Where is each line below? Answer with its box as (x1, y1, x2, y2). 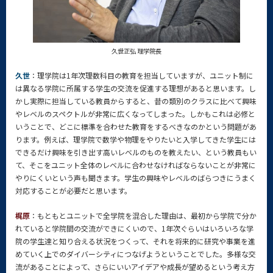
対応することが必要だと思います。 (15, 185, 132, 196)
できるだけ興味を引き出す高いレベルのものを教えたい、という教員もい (15, 147, 257, 157)
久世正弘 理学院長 (112, 46, 161, 55)
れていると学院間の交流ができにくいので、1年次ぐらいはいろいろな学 (15, 223, 253, 233)
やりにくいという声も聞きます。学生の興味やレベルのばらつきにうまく (15, 172, 256, 183)
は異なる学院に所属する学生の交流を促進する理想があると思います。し (15, 83, 256, 93)
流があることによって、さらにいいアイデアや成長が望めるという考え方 (15, 261, 255, 272)
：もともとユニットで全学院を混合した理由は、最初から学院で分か (30, 210, 257, 221)
